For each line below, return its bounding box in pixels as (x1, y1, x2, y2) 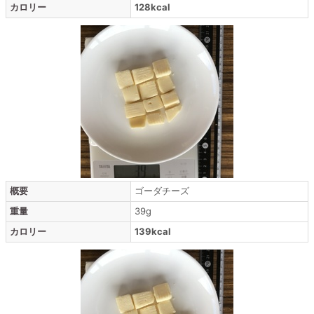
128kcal (135, 1, 170, 13)
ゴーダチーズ (135, 185, 189, 196)
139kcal (135, 226, 171, 237)
